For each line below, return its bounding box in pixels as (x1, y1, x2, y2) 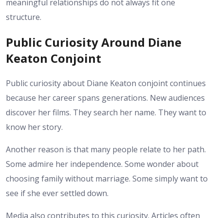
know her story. (6, 121, 63, 132)
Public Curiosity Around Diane (6, 34, 182, 50)
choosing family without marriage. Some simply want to (6, 173, 208, 184)
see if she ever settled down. (6, 187, 109, 199)
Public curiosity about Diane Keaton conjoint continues (6, 77, 206, 89)
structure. (6, 11, 41, 22)
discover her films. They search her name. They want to (6, 107, 206, 118)
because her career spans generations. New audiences (6, 92, 205, 103)
